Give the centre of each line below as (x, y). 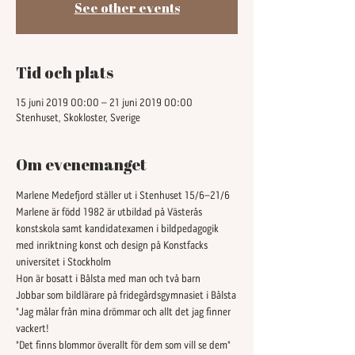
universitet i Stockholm (63, 263)
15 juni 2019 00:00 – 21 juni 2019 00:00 (104, 103)
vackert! (33, 329)
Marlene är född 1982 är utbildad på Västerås (110, 213)
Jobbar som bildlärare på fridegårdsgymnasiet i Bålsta (126, 296)
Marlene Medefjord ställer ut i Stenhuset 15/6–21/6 (123, 196)
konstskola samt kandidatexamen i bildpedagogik (118, 229)
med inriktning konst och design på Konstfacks (113, 246)
